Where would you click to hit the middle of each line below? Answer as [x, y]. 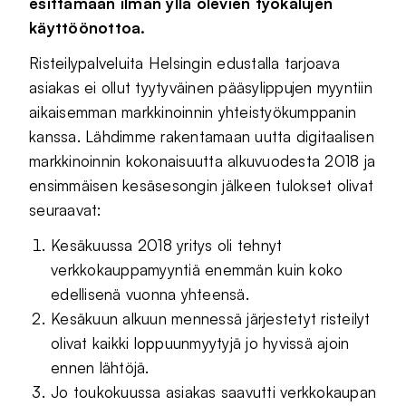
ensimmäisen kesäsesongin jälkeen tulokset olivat [202, 185]
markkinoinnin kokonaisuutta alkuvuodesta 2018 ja [203, 160]
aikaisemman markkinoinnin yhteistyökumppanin [193, 111]
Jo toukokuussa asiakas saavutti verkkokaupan [214, 391]
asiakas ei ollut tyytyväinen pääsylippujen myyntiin [201, 87]
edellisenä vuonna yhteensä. [150, 294]
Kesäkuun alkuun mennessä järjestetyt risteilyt [211, 318]
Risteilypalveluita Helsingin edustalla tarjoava [184, 63]
